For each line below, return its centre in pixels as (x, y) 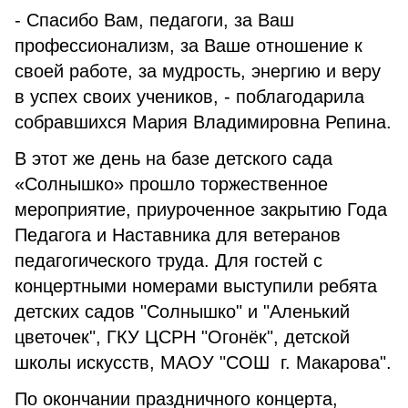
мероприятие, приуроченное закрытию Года (201, 209)
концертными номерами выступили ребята (196, 286)
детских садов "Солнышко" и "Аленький (182, 311)
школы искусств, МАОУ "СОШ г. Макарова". (203, 362)
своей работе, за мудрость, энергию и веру (198, 71)
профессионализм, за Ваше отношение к (189, 46)
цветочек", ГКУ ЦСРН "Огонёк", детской (182, 337)
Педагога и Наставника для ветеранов (178, 235)
